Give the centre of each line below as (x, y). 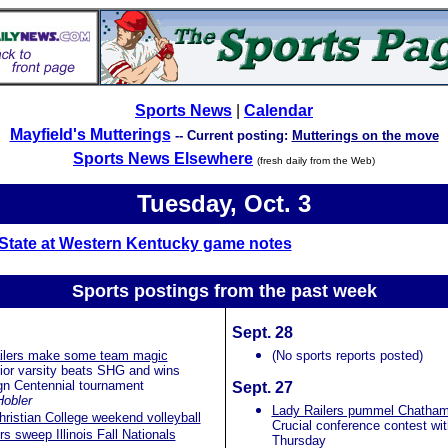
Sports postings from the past (202, 291)
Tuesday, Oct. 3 (224, 203)
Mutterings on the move (365, 135)
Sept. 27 (262, 387)
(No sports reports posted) (347, 355)
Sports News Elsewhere (163, 158)
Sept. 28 (262, 332)
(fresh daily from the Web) (316, 160)
